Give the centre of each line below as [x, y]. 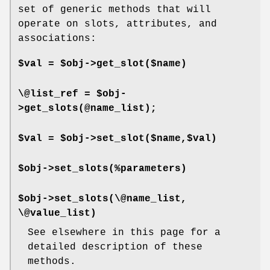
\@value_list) [57, 214]
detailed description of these [115, 247]
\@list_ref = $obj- [72, 94]
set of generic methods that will [115, 10]
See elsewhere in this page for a [124, 233]
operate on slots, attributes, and [118, 24]
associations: [57, 39]
